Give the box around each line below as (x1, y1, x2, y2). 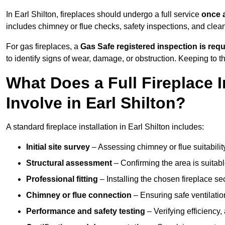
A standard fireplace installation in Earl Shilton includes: (6, 123, 204, 132)
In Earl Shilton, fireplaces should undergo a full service (6, 10, 201, 19)
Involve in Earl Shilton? (6, 94, 186, 113)
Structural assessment (26, 159, 112, 168)
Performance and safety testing (26, 207, 145, 216)
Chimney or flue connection (26, 191, 132, 200)
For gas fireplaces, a (6, 42, 80, 51)
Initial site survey (26, 143, 90, 152)
